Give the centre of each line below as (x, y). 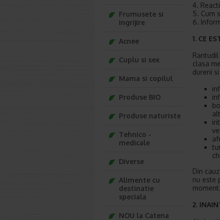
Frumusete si (141, 14)
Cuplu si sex (139, 60)
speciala (133, 197)
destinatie (136, 188)
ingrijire (132, 22)
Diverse (131, 161)
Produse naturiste (150, 116)
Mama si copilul (146, 78)
